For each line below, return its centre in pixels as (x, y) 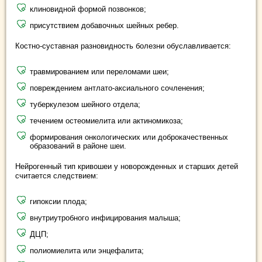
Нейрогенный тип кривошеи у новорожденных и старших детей (127, 166)
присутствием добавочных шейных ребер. (104, 25)
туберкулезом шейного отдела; (85, 104)
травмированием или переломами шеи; (99, 72)
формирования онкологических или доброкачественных (129, 137)
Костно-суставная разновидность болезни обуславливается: (123, 46)
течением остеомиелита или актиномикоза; (106, 121)
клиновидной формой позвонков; (88, 9)
